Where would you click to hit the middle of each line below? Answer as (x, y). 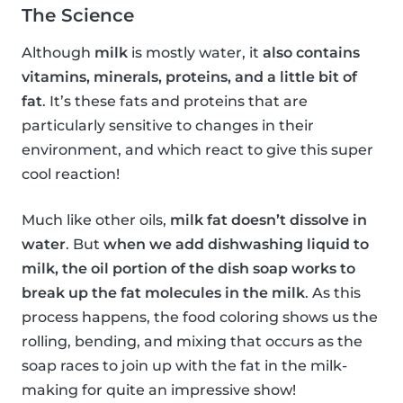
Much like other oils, (96, 220)
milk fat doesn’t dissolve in (269, 220)
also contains (311, 53)
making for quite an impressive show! (159, 390)
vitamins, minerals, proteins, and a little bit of (189, 77)
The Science (78, 15)
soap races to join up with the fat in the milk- (184, 366)
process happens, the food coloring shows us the (200, 317)
